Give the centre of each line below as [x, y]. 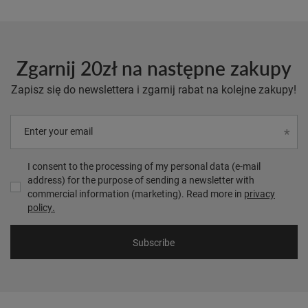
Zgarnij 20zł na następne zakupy [154, 68]
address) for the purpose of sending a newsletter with [141, 180]
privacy [260, 194]
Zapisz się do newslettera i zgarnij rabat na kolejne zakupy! [154, 89]
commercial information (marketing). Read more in [136, 194]
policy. [41, 207]
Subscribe [154, 242]
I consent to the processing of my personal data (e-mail [144, 166]
